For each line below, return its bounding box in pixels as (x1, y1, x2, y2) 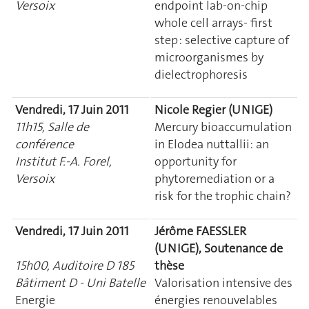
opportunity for (154, 152, 237, 170)
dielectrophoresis (154, 66, 248, 83)
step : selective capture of (154, 31, 289, 48)
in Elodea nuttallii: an (154, 135, 269, 152)
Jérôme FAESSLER (154, 222, 246, 239)
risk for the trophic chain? (154, 187, 291, 204)
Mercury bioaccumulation (154, 118, 292, 135)
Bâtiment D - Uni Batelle (15, 274, 146, 291)
